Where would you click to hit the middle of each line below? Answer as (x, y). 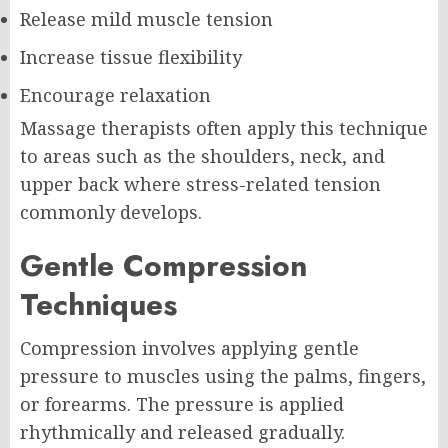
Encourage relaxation (115, 94)
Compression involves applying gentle (189, 347)
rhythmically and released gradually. (182, 431)
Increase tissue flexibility (131, 56)
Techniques (98, 304)
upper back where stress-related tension (200, 183)
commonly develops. (111, 211)
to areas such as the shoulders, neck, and (202, 155)
